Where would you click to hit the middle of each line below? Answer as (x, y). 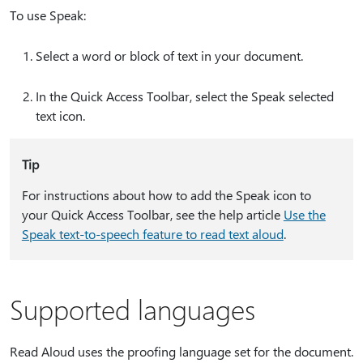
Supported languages (132, 308)
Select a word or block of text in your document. (169, 55)
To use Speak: (48, 15)
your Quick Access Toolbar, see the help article (152, 214)
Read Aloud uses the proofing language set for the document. (181, 351)
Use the (304, 214)
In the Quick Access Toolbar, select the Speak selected (185, 96)
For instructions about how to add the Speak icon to (166, 194)
